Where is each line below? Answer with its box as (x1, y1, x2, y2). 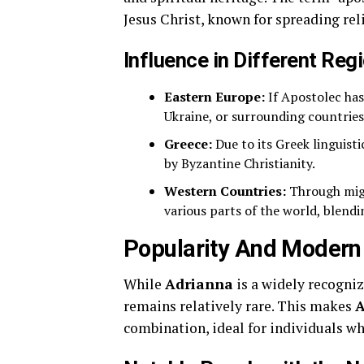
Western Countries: (164, 182, 286, 201)
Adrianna (165, 275, 233, 294)
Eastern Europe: (164, 88, 265, 106)
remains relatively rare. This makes (123, 297, 355, 316)
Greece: (164, 135, 212, 154)
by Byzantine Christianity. (164, 154, 315, 173)
